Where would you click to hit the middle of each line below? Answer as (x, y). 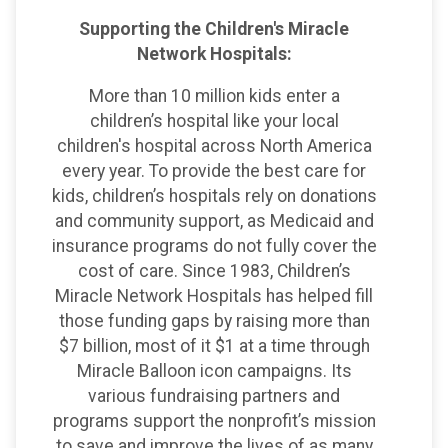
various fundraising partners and (214, 396)
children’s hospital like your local (214, 121)
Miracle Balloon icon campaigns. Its (214, 371)
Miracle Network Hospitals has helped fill (214, 296)
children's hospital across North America (214, 146)
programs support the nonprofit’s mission (214, 421)
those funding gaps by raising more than (214, 321)
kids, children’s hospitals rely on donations (214, 196)
